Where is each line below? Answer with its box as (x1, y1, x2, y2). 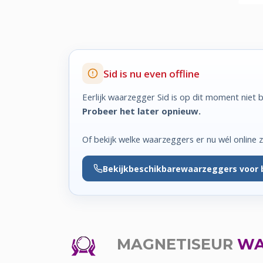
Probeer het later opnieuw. (82, 104, 201, 117)
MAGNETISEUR (113, 234, 233, 253)
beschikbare (128, 163, 181, 174)
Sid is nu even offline (103, 66, 200, 80)
